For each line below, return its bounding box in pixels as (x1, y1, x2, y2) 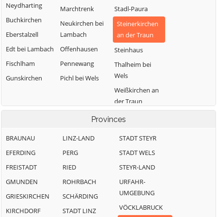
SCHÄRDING (62, 192, 98, 201)
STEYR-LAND (119, 163, 155, 171)
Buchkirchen (6, 15, 42, 24)
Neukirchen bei (60, 19, 104, 28)
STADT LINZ (62, 206, 96, 215)
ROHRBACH (62, 177, 96, 186)
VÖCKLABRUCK (119, 203, 163, 212)
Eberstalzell (6, 30, 38, 39)
